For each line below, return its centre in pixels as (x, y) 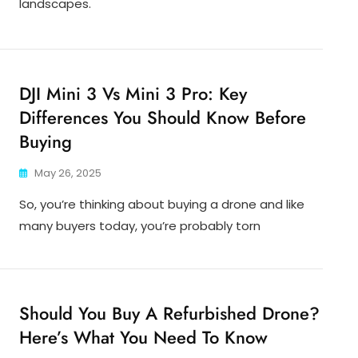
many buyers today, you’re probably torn (140, 226)
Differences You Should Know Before (163, 118)
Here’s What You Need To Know (143, 338)
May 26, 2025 (68, 173)
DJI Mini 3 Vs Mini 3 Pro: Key (133, 94)
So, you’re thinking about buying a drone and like (162, 205)
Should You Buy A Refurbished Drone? (169, 314)
